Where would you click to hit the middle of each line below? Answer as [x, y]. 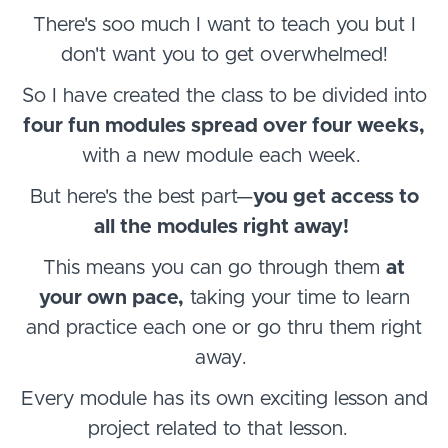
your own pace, [111, 297]
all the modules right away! [221, 226]
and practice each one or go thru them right [224, 327]
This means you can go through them [214, 267]
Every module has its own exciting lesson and [224, 398]
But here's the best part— [141, 196]
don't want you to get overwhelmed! [224, 54]
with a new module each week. [224, 155]
